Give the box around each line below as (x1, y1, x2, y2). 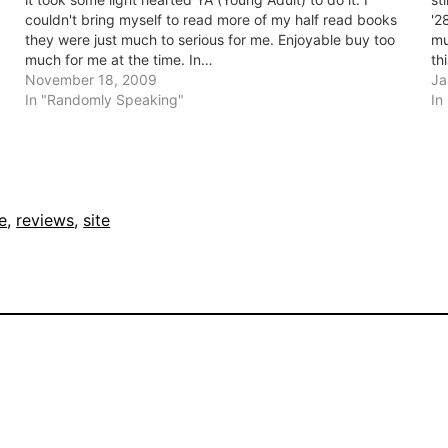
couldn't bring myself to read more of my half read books (24, 11, 397, 29)
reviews (16, 210, 75, 231)
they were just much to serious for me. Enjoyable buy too (24, 31, 395, 49)
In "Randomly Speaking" (24, 91, 184, 109)
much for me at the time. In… (24, 51, 213, 69)
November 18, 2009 (24, 71, 157, 89)
